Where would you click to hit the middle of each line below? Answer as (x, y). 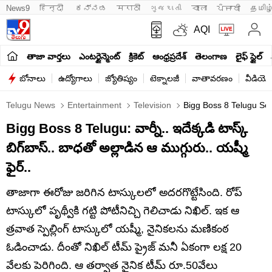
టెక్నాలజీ (165, 78)
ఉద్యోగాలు (75, 78)
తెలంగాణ (211, 56)
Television (151, 105)
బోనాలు (32, 78)
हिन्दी (53, 8)
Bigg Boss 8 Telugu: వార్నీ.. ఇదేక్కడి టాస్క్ (127, 128)
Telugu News (31, 105)
